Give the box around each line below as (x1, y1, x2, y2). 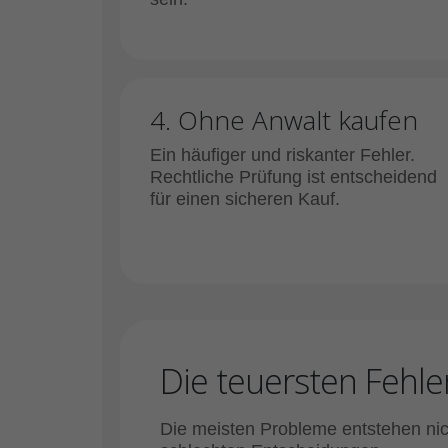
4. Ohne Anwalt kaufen (150, 102, 418, 138)
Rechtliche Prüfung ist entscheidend (150, 167, 437, 187)
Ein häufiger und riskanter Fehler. (150, 145, 415, 165)
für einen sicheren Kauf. (150, 189, 340, 209)
